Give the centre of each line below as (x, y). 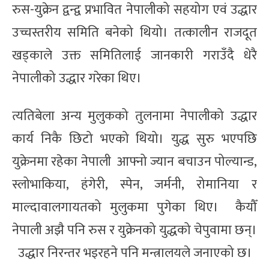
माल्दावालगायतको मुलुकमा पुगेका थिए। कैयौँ (134, 207)
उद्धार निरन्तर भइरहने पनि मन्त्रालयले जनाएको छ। (132, 253)
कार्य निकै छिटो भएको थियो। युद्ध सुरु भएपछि (134, 139)
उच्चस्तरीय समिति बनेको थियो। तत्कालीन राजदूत (134, 32)
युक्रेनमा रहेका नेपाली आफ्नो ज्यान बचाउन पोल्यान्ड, (134, 162)
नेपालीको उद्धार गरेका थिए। (77, 78)
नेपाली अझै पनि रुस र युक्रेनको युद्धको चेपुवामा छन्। (134, 230)
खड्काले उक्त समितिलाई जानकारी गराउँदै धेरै (134, 55)
